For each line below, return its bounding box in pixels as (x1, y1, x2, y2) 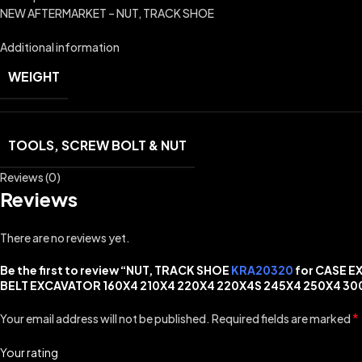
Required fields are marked (212, 311, 352, 326)
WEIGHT (8, 68, 60, 85)
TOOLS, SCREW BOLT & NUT (8, 137, 187, 154)
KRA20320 (231, 263, 293, 277)
